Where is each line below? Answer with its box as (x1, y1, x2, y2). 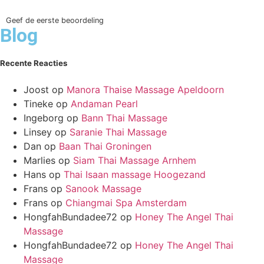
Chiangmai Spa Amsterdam (65, 196, 187, 209)
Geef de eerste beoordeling (6, 16, 104, 25)
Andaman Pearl (71, 97, 138, 110)
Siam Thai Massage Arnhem (73, 154, 196, 166)
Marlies (24, 154, 55, 166)
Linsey (24, 126, 52, 138)
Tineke (24, 97, 53, 110)
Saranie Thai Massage (70, 126, 167, 138)
